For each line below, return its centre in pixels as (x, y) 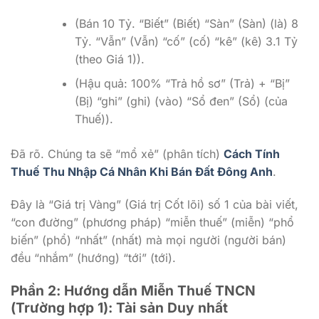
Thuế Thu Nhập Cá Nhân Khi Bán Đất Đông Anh (142, 172)
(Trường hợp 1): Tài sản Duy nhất (119, 308)
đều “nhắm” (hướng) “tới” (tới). (93, 258)
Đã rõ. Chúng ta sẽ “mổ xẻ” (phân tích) (117, 154)
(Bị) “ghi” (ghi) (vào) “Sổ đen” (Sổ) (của (181, 101)
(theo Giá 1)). (109, 59)
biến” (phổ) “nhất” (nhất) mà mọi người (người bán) (148, 240)
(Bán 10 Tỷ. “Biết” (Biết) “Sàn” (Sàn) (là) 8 (186, 23)
